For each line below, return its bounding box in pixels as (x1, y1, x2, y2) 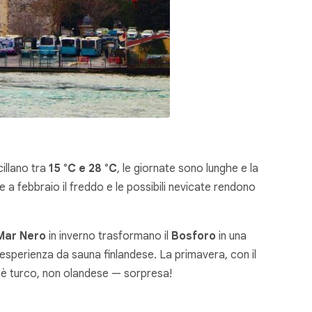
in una (216, 229, 247, 244)
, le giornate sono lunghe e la (117, 162, 258, 176)
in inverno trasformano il (46, 229, 171, 244)
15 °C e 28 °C (49, 162, 117, 176)
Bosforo (171, 229, 216, 244)
